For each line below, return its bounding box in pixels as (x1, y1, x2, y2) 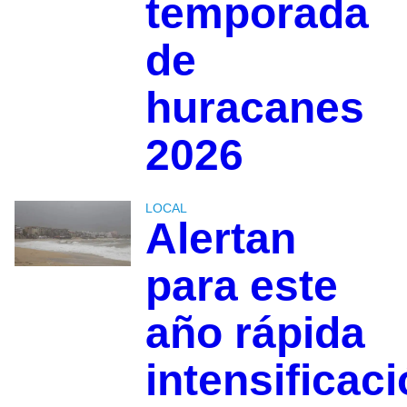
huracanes (144, 84, 364, 133)
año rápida (144, 309, 365, 358)
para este (144, 262, 338, 311)
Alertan (144, 214, 296, 263)
